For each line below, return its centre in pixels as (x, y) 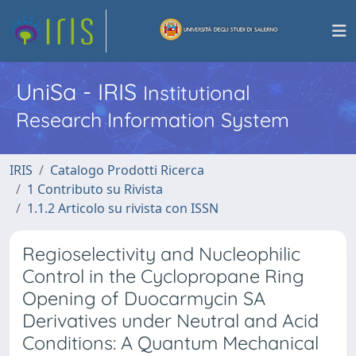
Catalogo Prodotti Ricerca (127, 170)
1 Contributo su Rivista (95, 189)
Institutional (197, 93)
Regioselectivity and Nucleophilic (161, 254)
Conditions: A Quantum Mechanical (170, 343)
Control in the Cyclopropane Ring (163, 276)
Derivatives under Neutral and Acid (170, 321)
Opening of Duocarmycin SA (144, 298)
